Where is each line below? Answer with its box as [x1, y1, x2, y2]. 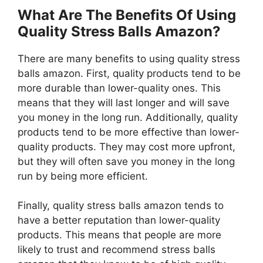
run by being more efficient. [18, 170, 148, 182]
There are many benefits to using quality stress [18, 52, 240, 65]
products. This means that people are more [18, 229, 221, 241]
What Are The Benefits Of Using [18, 6, 236, 23]
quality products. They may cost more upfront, [18, 140, 235, 153]
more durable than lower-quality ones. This [18, 82, 221, 94]
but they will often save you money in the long [18, 155, 235, 167]
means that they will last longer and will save [18, 96, 230, 109]
